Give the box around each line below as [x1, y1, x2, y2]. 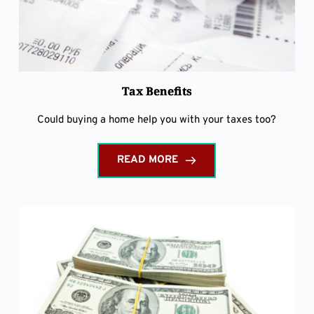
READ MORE [117, 153, 179, 167]
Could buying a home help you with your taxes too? [37, 113, 277, 127]
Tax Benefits [121, 83, 192, 99]
